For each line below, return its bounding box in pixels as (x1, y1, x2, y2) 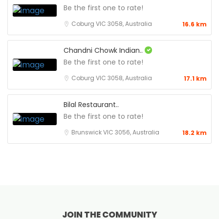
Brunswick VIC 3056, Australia (71, 128, 159, 136)
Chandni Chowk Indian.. (64, 45, 145, 55)
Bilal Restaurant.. (64, 100, 119, 109)
